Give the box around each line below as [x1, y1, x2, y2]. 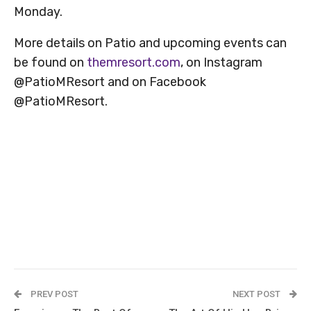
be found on [14, 54, 87, 70]
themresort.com [87, 54, 180, 70]
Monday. [14, 3, 62, 19]
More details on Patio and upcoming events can [14, 35, 287, 51]
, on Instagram [180, 54, 262, 70]
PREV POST [28, 288, 78, 299]
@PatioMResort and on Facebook [14, 74, 206, 90]
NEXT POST [233, 288, 283, 299]
